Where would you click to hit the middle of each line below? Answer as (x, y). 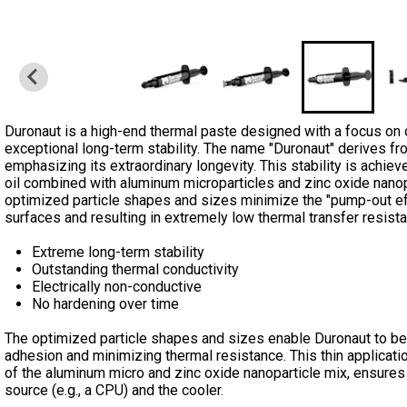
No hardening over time (105, 304)
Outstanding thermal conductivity (135, 269)
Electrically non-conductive (117, 287)
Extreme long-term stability (118, 252)
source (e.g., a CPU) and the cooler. (114, 390)
